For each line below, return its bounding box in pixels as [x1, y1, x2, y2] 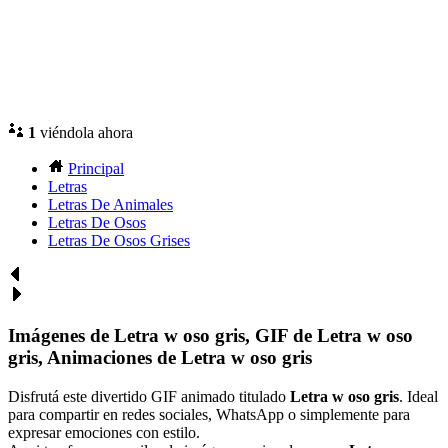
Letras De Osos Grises [48, 232, 190, 250]
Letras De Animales [48, 196, 173, 214]
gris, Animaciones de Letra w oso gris [8, 346, 312, 368]
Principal [68, 160, 124, 178]
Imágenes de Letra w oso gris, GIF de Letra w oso [8, 324, 413, 346]
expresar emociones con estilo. [8, 423, 200, 441]
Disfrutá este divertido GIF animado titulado [8, 387, 290, 405]
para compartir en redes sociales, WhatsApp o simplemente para [8, 405, 410, 423]
